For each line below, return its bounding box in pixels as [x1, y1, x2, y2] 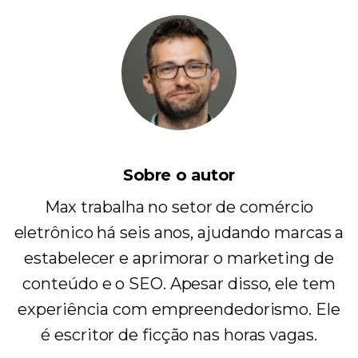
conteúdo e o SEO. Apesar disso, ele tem [22, 274, 336, 293]
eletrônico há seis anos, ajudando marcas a [14, 223, 344, 242]
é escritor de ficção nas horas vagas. [41, 325, 317, 344]
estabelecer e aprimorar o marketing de [24, 249, 334, 268]
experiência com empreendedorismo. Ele [18, 300, 340, 319]
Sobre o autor [123, 165, 235, 185]
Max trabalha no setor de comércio [44, 197, 314, 217]
